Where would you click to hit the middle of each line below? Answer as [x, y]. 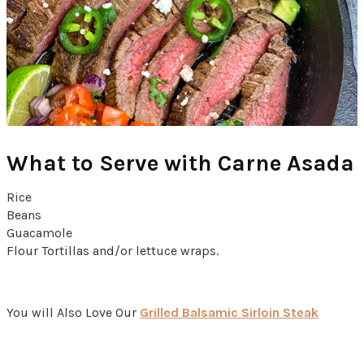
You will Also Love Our [73, 312]
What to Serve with [112, 162]
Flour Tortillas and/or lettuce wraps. [113, 250]
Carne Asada [286, 162]
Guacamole [39, 232]
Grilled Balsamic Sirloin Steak [229, 312]
